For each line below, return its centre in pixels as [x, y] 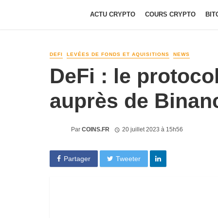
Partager [77, 158]
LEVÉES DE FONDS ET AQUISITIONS [118, 54]
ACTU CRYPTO [113, 14]
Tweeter [128, 158]
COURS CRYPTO [170, 14]
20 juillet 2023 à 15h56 [152, 129]
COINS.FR [96, 129]
